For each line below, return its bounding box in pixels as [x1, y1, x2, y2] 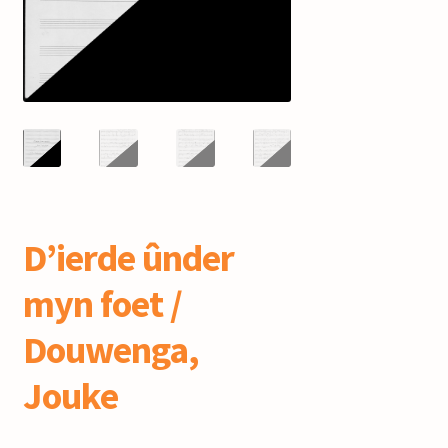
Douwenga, [22, 325, 199, 373]
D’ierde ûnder [22, 233, 234, 281]
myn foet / [22, 279, 182, 327]
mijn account [22, 8, 112, 29]
